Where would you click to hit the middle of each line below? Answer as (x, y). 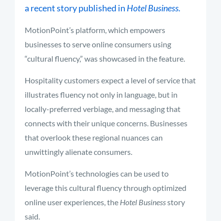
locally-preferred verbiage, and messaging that (103, 109)
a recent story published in (76, 8)
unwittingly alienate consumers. (78, 152)
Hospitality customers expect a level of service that (110, 80)
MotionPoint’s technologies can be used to (97, 173)
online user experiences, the (72, 202)
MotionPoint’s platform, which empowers (95, 30)
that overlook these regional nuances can (94, 137)
